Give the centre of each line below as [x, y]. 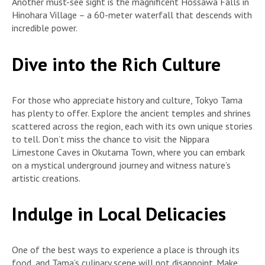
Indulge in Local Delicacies [119, 214]
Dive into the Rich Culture [116, 64]
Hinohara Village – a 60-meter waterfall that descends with [132, 15]
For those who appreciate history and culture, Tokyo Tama [127, 100]
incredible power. [45, 28]
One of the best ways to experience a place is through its [126, 250]
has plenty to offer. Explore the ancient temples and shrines [131, 113]
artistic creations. [46, 178]
